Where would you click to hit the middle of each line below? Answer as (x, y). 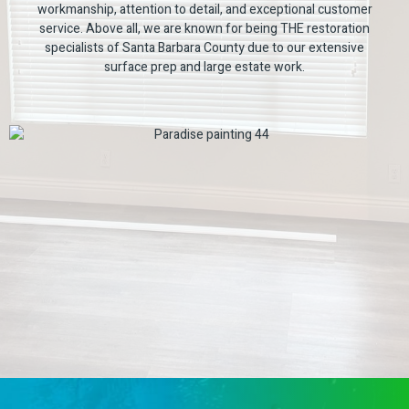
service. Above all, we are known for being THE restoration (204, 29)
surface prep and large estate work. (204, 68)
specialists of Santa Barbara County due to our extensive (204, 48)
